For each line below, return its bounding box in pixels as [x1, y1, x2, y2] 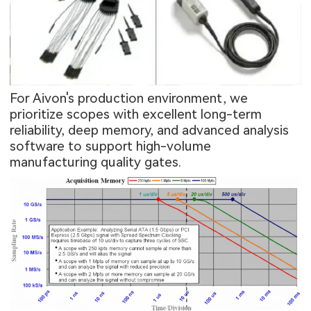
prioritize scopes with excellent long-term [10, 106, 262, 123]
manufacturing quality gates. [10, 154, 182, 171]
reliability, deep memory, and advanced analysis [10, 122, 289, 139]
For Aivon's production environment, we [10, 90, 249, 107]
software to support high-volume [10, 138, 212, 155]
